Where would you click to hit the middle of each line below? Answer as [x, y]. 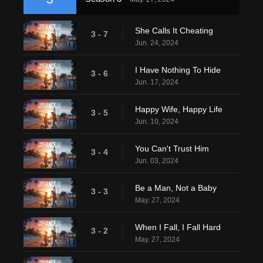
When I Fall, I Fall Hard [178, 227]
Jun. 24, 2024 [157, 43]
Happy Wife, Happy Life [179, 109]
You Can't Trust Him [172, 149]
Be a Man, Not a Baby [176, 188]
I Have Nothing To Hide [178, 70]
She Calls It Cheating [174, 31]
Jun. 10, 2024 [157, 122]
